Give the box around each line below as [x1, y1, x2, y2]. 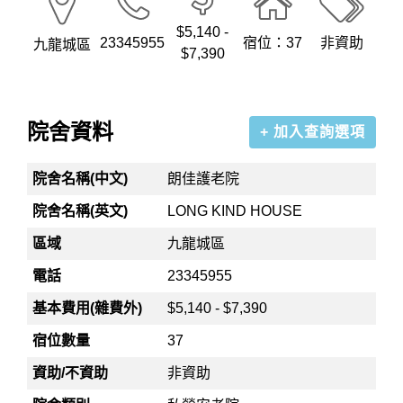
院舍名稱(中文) [32, 171, 129, 186]
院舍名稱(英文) [32, 203, 129, 219]
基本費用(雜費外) [32, 300, 143, 316]
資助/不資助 [32, 365, 109, 381]
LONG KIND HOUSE [167, 203, 303, 219]
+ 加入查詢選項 [260, 124, 365, 139]
